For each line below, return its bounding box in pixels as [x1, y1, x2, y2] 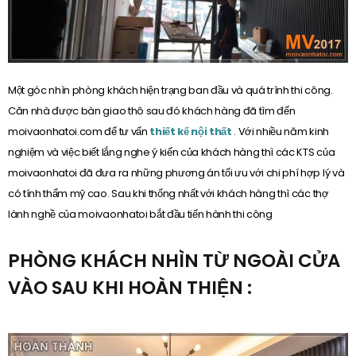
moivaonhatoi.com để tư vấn [8, 124, 150, 140]
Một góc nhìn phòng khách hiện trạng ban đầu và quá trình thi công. [8, 83, 333, 99]
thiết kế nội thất [149, 124, 234, 140]
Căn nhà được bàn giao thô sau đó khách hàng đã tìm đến [8, 103, 296, 119]
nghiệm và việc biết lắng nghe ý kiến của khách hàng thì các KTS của [8, 145, 335, 161]
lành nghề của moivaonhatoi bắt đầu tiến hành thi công [8, 207, 273, 222]
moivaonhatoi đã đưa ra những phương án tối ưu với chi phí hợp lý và [8, 165, 345, 181]
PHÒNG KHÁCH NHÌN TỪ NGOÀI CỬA [8, 248, 340, 274]
